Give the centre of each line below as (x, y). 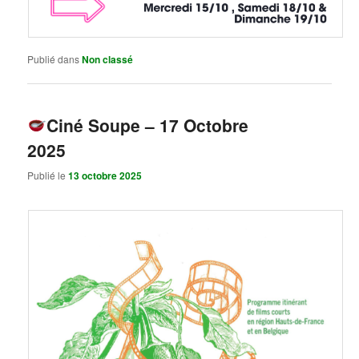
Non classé (108, 60)
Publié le (48, 175)
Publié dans (54, 59)
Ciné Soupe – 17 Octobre (147, 125)
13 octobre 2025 (105, 175)
